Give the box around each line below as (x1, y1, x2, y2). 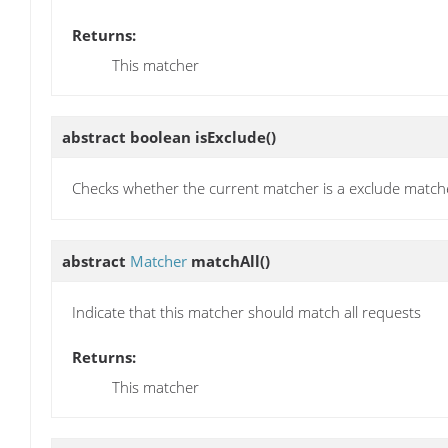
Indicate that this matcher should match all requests (72, 301, 421, 322)
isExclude (195, 127, 266, 148)
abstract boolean (62, 127, 195, 148)
